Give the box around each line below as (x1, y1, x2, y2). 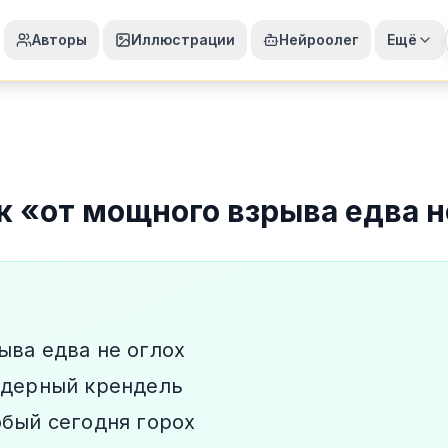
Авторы (32, 31, 87, 48)
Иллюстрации (131, 31, 235, 48)
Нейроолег (279, 31, 359, 48)
